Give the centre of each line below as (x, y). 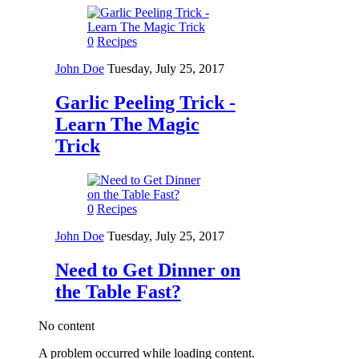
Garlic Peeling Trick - (145, 102)
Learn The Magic (127, 124)
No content (67, 325)
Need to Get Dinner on (147, 270)
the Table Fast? (118, 291)
